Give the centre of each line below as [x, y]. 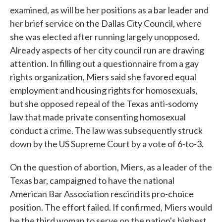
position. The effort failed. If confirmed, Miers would [111, 207]
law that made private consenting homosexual [98, 117]
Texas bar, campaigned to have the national [92, 180]
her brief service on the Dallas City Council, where [106, 23]
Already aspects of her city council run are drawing [107, 50]
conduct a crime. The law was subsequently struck [106, 130]
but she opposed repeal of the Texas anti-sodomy [104, 104]
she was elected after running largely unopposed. [105, 37]
